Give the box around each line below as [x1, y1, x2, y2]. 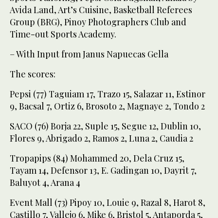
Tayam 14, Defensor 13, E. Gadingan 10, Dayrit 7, [10, 164, 197, 176]
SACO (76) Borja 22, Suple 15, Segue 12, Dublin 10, [10, 120, 201, 132]
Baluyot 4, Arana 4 [10, 176, 80, 188]
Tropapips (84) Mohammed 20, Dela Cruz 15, [10, 152, 184, 164]
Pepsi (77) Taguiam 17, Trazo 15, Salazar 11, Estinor [10, 88, 205, 100]
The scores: [10, 68, 55, 80]
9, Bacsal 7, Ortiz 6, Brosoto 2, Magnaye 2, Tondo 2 [10, 100, 205, 112]
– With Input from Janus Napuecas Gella [10, 48, 168, 60]
